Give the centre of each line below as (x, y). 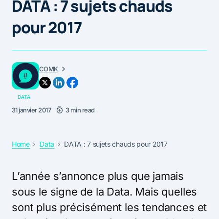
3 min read (80, 110)
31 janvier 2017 (32, 110)
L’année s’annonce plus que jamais (98, 176)
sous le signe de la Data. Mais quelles (105, 192)
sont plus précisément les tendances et (109, 208)
